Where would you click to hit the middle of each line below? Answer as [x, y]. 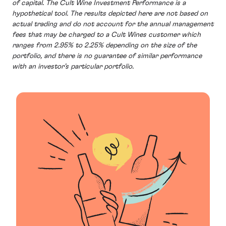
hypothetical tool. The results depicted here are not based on [110, 13]
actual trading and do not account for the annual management [113, 24]
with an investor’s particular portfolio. [73, 66]
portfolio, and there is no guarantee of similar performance [107, 56]
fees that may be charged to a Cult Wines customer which [106, 35]
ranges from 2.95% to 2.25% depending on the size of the [104, 45]
